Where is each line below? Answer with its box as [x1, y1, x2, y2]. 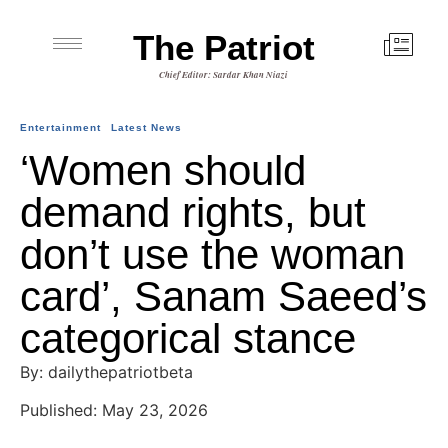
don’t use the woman [20, 231, 405, 278]
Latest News [111, 122, 182, 133]
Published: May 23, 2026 [20, 400, 208, 421]
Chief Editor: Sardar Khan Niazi [159, 68, 289, 81]
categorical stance [20, 315, 356, 362]
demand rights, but [20, 189, 366, 236]
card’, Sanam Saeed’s [20, 273, 427, 320]
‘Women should [20, 147, 306, 194]
